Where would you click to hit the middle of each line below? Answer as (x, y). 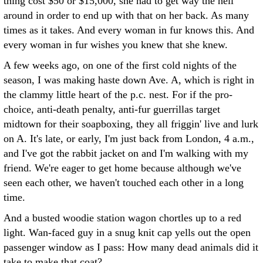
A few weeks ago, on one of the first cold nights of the (120, 65)
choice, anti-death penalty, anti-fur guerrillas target (112, 109)
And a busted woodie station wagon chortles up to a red (122, 218)
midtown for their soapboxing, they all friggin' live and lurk (131, 124)
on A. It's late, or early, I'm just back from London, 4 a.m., (129, 139)
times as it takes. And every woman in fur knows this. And (129, 30)
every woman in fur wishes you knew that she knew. (116, 45)
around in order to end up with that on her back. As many (126, 15)
